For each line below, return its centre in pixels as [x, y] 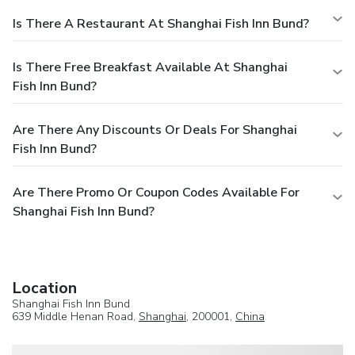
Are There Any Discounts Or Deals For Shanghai [155, 130]
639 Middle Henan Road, [75, 317]
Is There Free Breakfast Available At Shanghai [150, 68]
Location [44, 288]
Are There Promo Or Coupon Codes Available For [156, 193]
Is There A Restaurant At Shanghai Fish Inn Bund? [161, 24]
